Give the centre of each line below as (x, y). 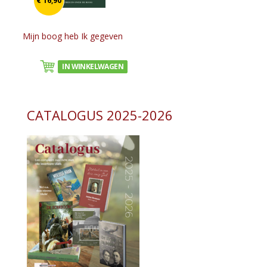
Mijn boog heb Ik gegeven (73, 36)
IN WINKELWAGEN (93, 66)
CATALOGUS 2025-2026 (100, 115)
